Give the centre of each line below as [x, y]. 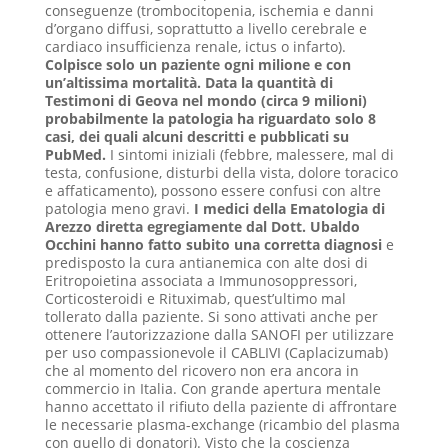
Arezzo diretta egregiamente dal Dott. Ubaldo [202, 226]
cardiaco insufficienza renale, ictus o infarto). [195, 46]
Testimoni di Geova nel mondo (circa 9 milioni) [205, 100]
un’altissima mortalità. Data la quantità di [188, 82]
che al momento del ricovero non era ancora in [201, 370]
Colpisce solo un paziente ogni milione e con [197, 64]
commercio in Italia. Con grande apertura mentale [212, 388]
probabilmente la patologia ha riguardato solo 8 [210, 118]
